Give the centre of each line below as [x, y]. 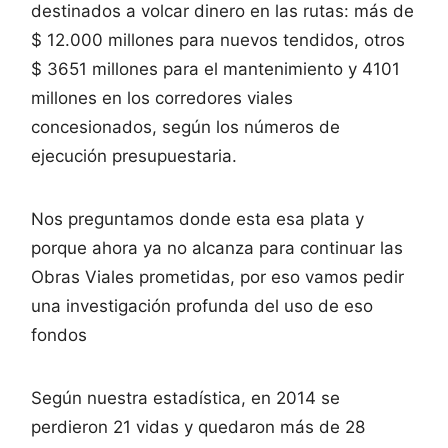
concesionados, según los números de [185, 126]
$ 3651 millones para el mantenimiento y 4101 [215, 68]
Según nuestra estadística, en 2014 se [185, 397]
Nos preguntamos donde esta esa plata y [197, 218]
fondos [59, 334]
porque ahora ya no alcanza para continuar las [217, 247]
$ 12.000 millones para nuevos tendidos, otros [218, 39]
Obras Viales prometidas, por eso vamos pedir [217, 276]
